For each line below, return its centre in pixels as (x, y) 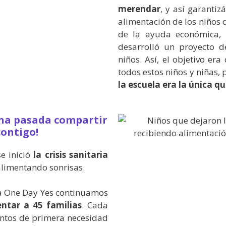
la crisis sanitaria (69, 154)
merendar (139, 9)
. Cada (95, 205)
